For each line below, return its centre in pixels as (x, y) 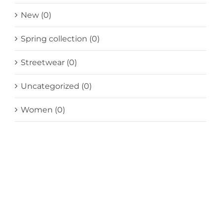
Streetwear (42, 62)
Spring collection (54, 38)
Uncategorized (50, 86)
